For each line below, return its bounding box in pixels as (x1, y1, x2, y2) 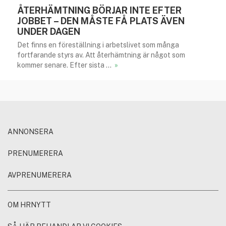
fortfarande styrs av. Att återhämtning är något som (17, 51, 185, 60)
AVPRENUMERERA (8, 171, 72, 180)
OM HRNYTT (8, 201, 51, 209)
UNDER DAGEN (17, 26, 80, 37)
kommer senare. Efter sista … (17, 61, 113, 70)
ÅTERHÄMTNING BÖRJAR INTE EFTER (17, 5, 182, 16)
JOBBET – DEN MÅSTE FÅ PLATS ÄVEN (17, 16, 185, 27)
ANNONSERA (8, 128, 53, 136)
